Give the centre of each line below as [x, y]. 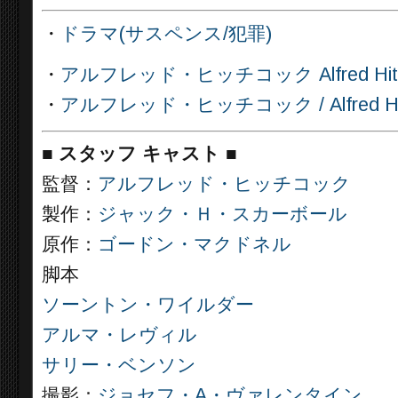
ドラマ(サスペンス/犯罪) [166, 33]
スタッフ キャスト [139, 154]
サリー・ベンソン [119, 365]
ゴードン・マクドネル [195, 244]
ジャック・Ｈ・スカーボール [223, 214]
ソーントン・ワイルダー [148, 305]
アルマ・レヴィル [119, 335]
